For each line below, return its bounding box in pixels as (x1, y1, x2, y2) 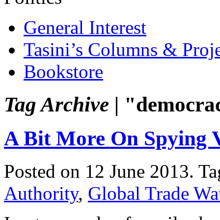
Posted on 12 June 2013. (4, 160, 198, 182)
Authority (4, 182, 78, 204)
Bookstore (24, 60, 103, 82)
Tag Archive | (4, 92, 119, 116)
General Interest (24, 16, 146, 38)
